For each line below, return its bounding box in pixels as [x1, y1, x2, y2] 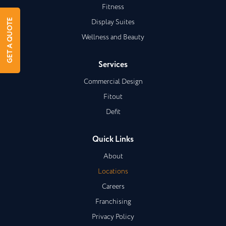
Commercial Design [83, 77, 143, 87]
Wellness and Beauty [82, 32, 144, 43]
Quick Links [92, 134, 134, 146]
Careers [101, 182, 125, 192]
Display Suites [91, 17, 135, 28]
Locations [98, 166, 128, 177]
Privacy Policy [92, 212, 134, 222]
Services [98, 59, 128, 71]
